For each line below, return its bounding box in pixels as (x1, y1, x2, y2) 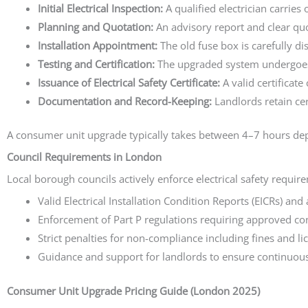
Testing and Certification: (38, 56, 155, 71)
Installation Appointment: (38, 38, 157, 52)
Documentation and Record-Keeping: (38, 93, 212, 108)
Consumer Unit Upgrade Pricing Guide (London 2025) (7, 283, 260, 298)
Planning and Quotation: (38, 19, 153, 34)
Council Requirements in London (7, 150, 162, 164)
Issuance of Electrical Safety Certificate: (38, 75, 220, 89)
